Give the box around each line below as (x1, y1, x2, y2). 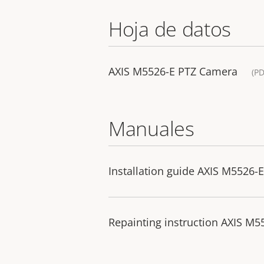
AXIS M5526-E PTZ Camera (108, 64, 237, 78)
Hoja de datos (108, 15, 232, 42)
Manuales (108, 115, 194, 142)
